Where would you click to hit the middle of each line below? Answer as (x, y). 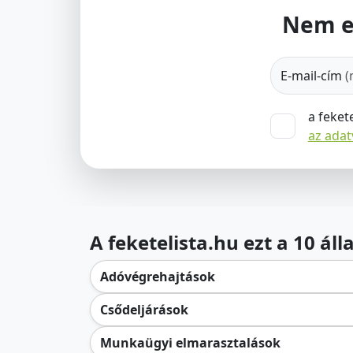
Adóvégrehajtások (158, 277)
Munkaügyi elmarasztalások (190, 343)
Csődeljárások (144, 310)
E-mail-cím (312, 76)
